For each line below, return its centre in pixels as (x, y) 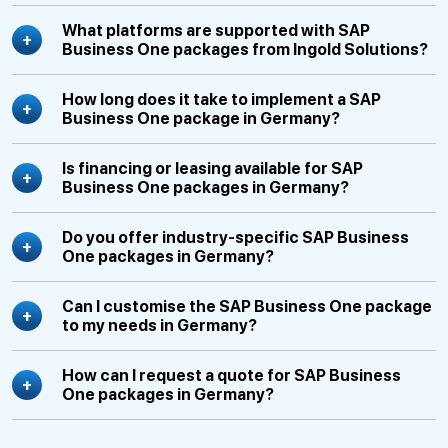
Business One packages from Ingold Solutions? (245, 49)
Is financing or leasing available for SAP (212, 168)
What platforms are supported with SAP (216, 30)
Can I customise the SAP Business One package (247, 306)
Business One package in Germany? (201, 118)
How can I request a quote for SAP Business (231, 375)
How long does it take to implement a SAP (221, 99)
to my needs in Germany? (159, 325)
